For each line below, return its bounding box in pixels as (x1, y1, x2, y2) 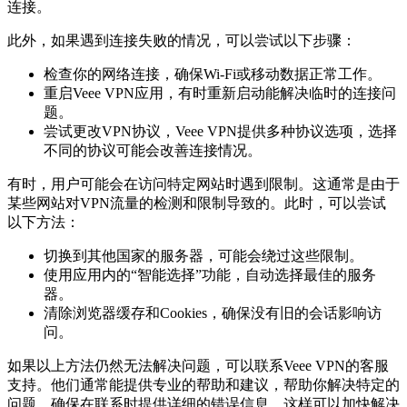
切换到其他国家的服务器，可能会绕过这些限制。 (44, 248, 363, 264)
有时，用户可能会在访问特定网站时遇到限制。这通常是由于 (7, 176, 400, 193)
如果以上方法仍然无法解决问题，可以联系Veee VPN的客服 (7, 358, 389, 374)
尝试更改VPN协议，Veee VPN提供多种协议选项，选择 (44, 124, 397, 140)
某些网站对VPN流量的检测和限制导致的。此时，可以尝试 (7, 195, 386, 212)
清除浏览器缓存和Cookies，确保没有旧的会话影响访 (44, 305, 382, 322)
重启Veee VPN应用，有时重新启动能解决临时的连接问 (44, 85, 396, 102)
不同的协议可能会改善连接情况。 (44, 143, 262, 159)
